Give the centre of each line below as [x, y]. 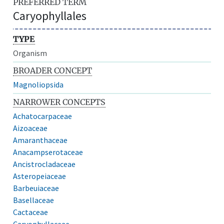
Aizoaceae [30, 128]
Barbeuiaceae [36, 188]
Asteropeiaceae [40, 176]
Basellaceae [34, 200]
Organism [30, 53]
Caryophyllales [50, 15]
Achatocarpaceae [43, 116]
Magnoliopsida [38, 84]
